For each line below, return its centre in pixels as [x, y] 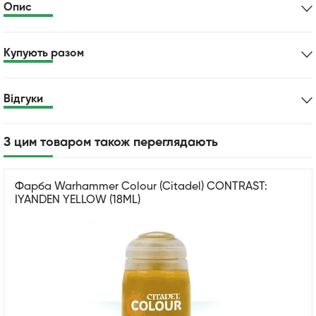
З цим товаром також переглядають [111, 142]
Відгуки [23, 99]
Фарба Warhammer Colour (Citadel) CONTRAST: [141, 187]
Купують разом [44, 53]
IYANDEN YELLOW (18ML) [78, 200]
